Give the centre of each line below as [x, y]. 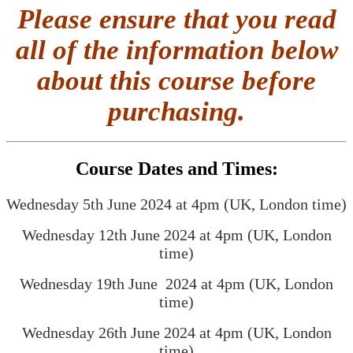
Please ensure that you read [176, 19]
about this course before [176, 80]
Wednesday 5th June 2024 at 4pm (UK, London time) [176, 204]
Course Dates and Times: [176, 169]
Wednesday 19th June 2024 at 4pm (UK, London [176, 284]
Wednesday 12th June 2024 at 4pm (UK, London [176, 235]
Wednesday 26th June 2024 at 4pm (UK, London [176, 333]
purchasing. [176, 111]
